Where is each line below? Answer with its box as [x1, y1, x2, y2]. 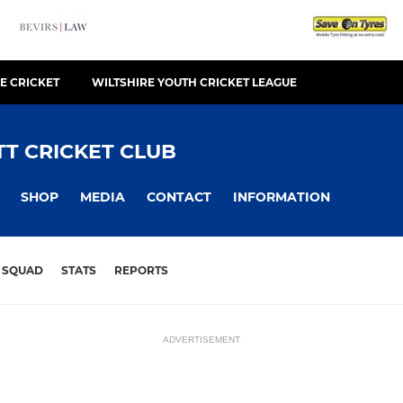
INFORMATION [233, 188, 330, 205]
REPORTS [114, 264, 168, 278]
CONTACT [147, 188, 211, 205]
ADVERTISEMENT [163, 335, 240, 345]
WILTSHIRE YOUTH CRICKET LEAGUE [92, 76, 297, 89]
